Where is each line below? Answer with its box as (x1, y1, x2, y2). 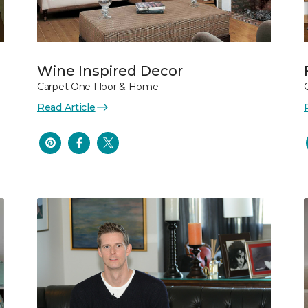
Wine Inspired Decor (37, 62, 183, 79)
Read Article (37, 100, 96, 113)
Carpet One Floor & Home (37, 80, 159, 93)
